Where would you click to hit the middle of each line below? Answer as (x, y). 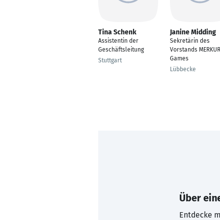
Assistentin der (118, 41)
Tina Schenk (117, 32)
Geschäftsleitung (121, 50)
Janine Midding (193, 32)
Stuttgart (110, 60)
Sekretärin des (190, 41)
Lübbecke (183, 69)
